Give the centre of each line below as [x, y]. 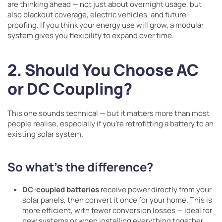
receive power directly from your [155, 190]
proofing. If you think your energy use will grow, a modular [106, 25]
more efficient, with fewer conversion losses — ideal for [117, 211]
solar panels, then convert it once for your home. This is [117, 200]
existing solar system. [45, 134]
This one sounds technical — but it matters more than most [109, 113]
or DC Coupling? [70, 89]
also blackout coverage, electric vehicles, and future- [98, 15]
